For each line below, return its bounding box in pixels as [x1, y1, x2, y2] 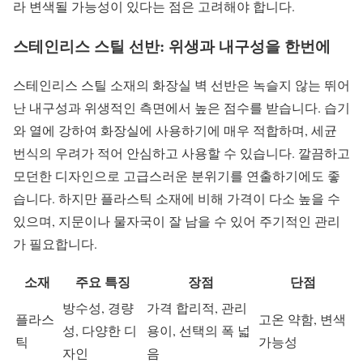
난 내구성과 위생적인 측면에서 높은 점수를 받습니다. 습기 [13, 99, 350, 117]
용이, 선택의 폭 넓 [147, 322, 250, 340]
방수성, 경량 [62, 299, 134, 317]
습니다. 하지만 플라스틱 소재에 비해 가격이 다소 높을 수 [13, 190, 340, 207]
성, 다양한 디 [62, 322, 137, 340]
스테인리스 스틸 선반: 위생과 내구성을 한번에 [13, 34, 331, 57]
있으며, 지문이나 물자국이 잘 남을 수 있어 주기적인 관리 [13, 212, 340, 230]
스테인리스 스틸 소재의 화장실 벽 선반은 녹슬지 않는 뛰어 [13, 76, 350, 94]
